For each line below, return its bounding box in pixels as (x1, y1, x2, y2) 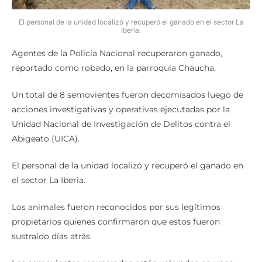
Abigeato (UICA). (12, 146, 80, 157)
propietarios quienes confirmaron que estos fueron (12, 229, 220, 240)
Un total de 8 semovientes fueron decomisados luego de (12, 102, 243, 113)
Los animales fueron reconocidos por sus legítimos (12, 214, 220, 225)
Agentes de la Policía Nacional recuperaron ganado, (12, 60, 222, 71)
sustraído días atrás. (12, 243, 92, 254)
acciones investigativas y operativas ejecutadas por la (12, 116, 230, 127)
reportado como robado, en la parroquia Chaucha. (12, 75, 216, 86)
